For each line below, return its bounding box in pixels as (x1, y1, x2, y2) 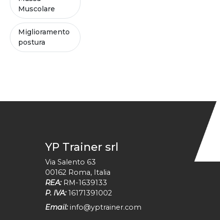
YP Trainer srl (45, 140, 118, 154)
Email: (45, 203, 70, 212)
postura (18, 38, 45, 47)
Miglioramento (18, 27, 70, 36)
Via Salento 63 (45, 158, 96, 166)
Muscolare (18, 4, 55, 13)
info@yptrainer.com (70, 203, 141, 212)
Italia (94, 168, 110, 177)
